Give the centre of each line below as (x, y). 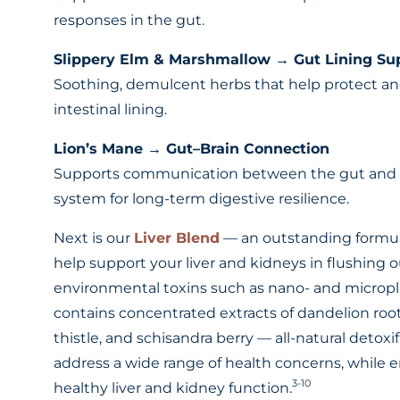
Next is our (94, 238)
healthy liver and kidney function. (173, 388)
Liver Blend (177, 238)
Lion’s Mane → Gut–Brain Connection (192, 149)
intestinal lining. (111, 110)
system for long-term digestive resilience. (202, 199)
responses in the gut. (129, 21)
